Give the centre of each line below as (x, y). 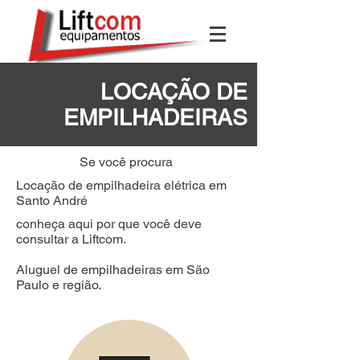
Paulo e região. (59, 285)
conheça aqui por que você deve (109, 224)
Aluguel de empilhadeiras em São (113, 270)
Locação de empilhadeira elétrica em (121, 185)
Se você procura (128, 162)
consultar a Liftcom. (71, 239)
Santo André (52, 200)
